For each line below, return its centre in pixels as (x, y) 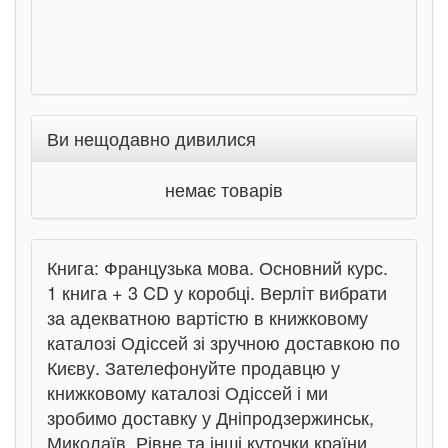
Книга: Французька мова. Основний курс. (217, 267)
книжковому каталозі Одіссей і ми (187, 392)
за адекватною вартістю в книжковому (207, 317)
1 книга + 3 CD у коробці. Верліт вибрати (217, 292)
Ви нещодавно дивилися (151, 138)
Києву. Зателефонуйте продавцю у (193, 367)
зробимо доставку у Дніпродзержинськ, (210, 417)
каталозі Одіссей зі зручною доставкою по (223, 342)
